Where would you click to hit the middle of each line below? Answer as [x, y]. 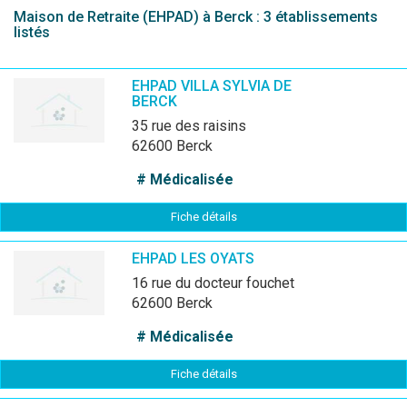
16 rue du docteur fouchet [217, 283]
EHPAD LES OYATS [193, 258]
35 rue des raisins [193, 126]
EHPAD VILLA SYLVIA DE [212, 86]
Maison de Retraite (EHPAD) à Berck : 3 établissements [196, 17]
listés [32, 32]
